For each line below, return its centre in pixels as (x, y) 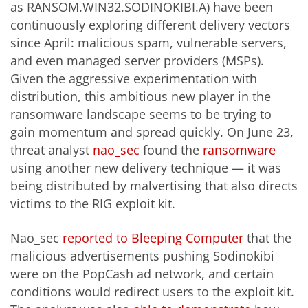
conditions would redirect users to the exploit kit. (152, 291)
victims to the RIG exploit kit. (93, 204)
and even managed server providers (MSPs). (137, 61)
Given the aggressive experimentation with (134, 79)
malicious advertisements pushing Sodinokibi (142, 255)
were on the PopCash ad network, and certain (142, 273)
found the (171, 150)
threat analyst (52, 150)
